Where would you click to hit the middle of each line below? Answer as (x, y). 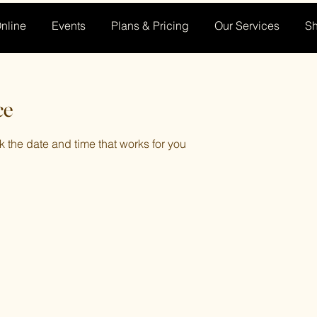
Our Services (247, 25)
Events (69, 25)
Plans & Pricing (150, 25)
